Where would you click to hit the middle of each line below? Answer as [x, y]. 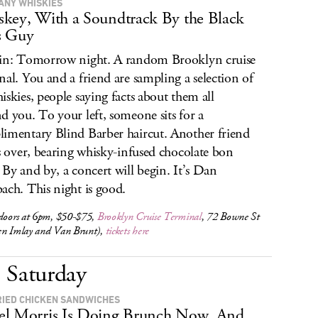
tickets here [127, 231]
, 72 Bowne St [230, 217]
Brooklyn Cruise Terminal [149, 217]
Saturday [46, 274]
